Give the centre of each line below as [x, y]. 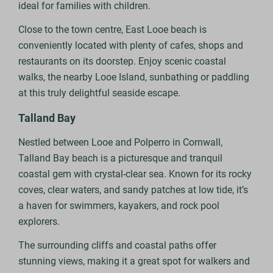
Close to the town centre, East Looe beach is [113, 30]
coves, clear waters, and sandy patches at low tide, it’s [133, 190]
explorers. [39, 222]
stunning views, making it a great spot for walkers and [134, 261]
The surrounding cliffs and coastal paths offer [118, 246]
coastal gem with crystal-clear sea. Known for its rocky [135, 174]
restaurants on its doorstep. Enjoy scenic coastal [122, 62]
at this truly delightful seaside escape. [100, 93]
